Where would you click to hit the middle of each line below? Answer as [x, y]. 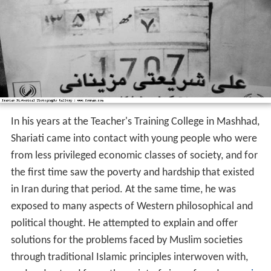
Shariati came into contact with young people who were [134, 139]
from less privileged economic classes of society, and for [134, 155]
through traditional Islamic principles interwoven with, [129, 257]
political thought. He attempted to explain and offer [124, 223]
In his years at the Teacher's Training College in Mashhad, [135, 122]
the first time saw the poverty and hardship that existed [132, 172]
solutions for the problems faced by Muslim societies [126, 240]
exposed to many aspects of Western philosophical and [132, 206]
